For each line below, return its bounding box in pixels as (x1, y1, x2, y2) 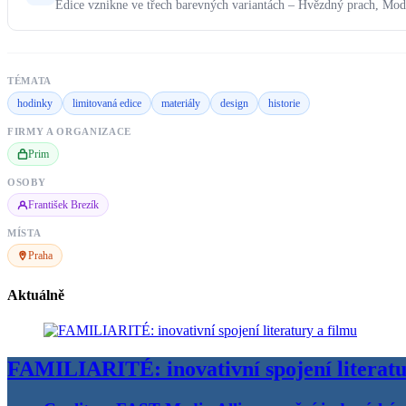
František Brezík (28, 198, 99, 212)
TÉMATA (7, 75, 52, 87)
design (220, 97, 248, 111)
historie (268, 97, 300, 111)
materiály (161, 97, 200, 111)
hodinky (17, 97, 53, 111)
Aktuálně (7, 286, 64, 303)
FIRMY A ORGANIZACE (7, 126, 131, 138)
